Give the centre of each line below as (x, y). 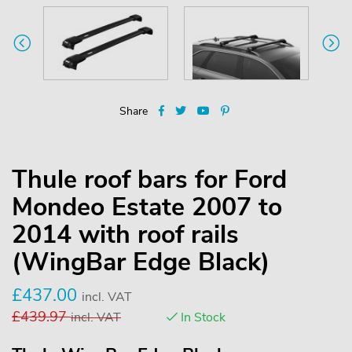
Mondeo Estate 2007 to (147, 207)
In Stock (202, 317)
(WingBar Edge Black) (141, 262)
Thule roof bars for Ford (149, 179)
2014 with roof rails (125, 234)
